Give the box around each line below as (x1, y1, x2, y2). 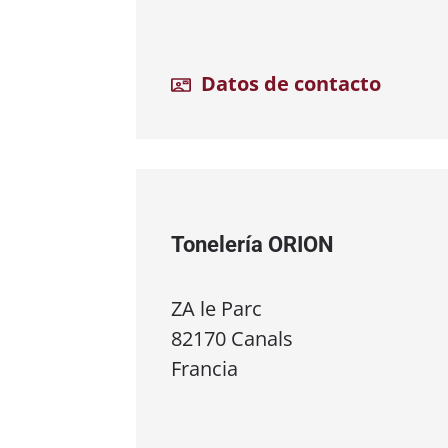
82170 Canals (171, 325, 293, 353)
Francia (171, 355, 238, 383)
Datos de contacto (196, 69, 381, 97)
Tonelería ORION (171, 231, 334, 257)
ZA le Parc (171, 295, 262, 323)
